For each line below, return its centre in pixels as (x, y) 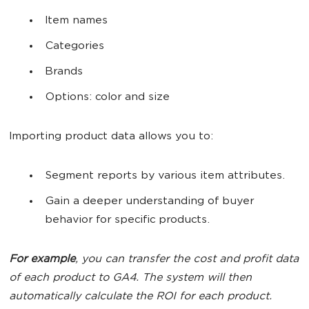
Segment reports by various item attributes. (165, 176)
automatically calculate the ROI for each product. (140, 297)
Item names (76, 21)
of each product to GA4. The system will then (130, 278)
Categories (74, 47)
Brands (64, 72)
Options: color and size (107, 98)
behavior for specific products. (129, 220)
